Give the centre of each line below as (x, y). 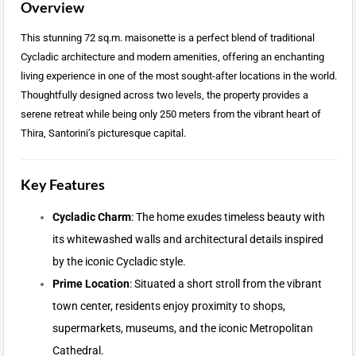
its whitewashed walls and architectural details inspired (188, 240)
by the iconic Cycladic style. (119, 262)
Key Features (62, 185)
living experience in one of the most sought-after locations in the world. (178, 76)
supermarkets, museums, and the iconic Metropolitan (182, 329)
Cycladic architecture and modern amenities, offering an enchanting (172, 57)
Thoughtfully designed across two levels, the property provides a (164, 95)
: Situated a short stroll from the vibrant (225, 284)
